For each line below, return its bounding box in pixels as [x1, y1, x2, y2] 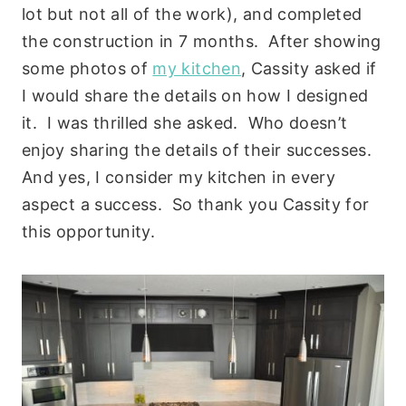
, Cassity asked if [241, 58, 377, 78]
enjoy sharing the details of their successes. [22, 140, 377, 159]
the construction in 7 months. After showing [22, 31, 382, 51]
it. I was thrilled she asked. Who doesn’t [22, 112, 348, 132]
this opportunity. [22, 221, 156, 241]
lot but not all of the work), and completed [22, 4, 362, 24]
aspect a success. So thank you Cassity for [22, 194, 370, 214]
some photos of [22, 58, 153, 78]
